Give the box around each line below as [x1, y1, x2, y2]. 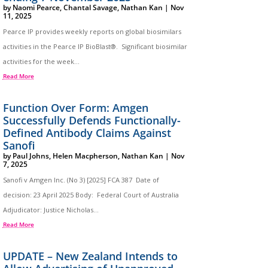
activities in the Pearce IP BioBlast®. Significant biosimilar [2, 41, 187, 51]
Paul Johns [12, 150, 49, 161]
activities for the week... [2, 56, 80, 66]
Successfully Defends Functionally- [2, 112, 181, 127]
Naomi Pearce [12, 2, 60, 13]
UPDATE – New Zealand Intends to [2, 248, 178, 263]
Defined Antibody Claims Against [2, 125, 171, 140]
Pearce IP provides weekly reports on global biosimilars [2, 26, 181, 36]
